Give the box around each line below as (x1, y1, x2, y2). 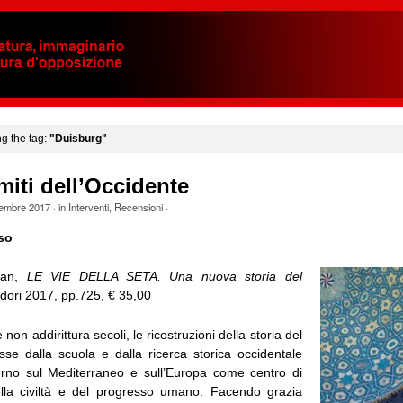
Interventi (67, 200, 109, 215)
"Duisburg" (49, 132, 107, 145)
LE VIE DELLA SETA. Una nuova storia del (26, 269, 302, 284)
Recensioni (113, 200, 163, 215)
